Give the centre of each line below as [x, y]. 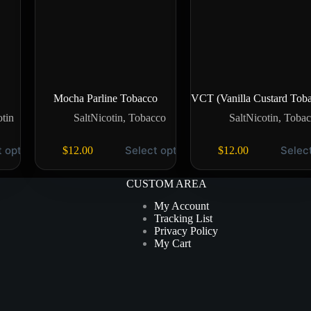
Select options [161, 151]
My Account [181, 206]
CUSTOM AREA [166, 183]
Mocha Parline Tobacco [106, 99]
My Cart [172, 244]
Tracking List [183, 219]
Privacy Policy [186, 231]
